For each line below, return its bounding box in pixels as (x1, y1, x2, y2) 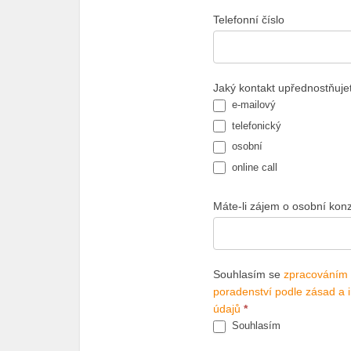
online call (229, 161, 277, 173)
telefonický (229, 119, 281, 132)
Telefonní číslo (213, 13, 284, 26)
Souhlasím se (213, 268, 284, 281)
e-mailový (229, 99, 276, 110)
